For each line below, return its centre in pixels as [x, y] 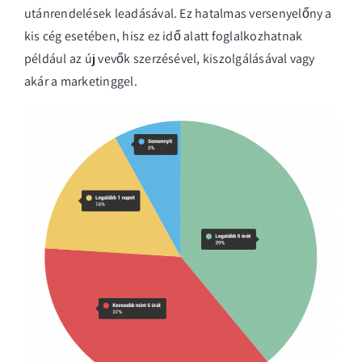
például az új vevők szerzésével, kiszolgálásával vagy [170, 58]
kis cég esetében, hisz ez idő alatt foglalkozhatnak [164, 36]
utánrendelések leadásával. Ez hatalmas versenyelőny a [178, 13]
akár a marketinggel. [81, 81]
